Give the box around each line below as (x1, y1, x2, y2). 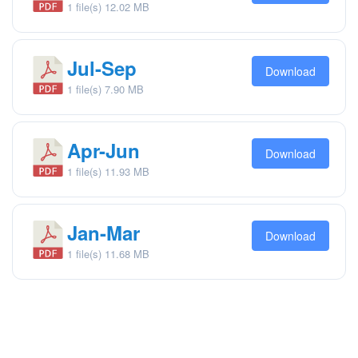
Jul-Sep (67, 54, 137, 82)
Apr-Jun (67, 136, 140, 164)
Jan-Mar (67, 218, 140, 246)
